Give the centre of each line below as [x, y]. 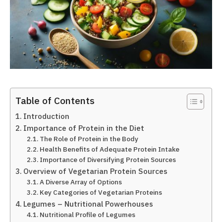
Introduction [47, 116]
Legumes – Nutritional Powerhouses [88, 204]
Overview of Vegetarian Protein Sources [96, 171]
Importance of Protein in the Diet [84, 128]
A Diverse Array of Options [81, 182]
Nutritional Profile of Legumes [88, 215]
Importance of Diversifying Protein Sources [108, 160]
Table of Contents [55, 101]
